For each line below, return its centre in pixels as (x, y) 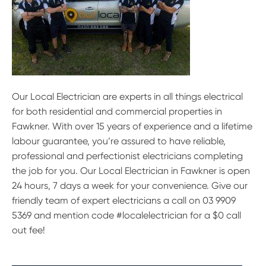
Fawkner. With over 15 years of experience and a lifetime (132, 126)
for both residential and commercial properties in (117, 112)
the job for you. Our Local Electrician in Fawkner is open (131, 171)
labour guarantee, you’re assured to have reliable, (119, 141)
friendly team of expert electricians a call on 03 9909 (124, 201)
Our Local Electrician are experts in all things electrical (127, 97)
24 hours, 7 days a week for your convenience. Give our (130, 186)
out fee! (28, 230)
